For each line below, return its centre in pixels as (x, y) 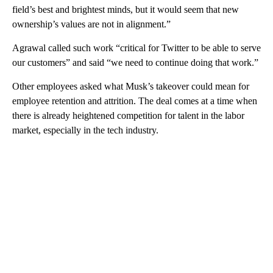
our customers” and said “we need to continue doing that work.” (135, 62)
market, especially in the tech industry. (85, 130)
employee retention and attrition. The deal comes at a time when (135, 101)
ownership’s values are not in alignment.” (91, 24)
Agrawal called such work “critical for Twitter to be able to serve (136, 48)
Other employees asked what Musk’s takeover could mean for (131, 86)
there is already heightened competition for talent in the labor (128, 115)
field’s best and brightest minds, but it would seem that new (126, 9)
